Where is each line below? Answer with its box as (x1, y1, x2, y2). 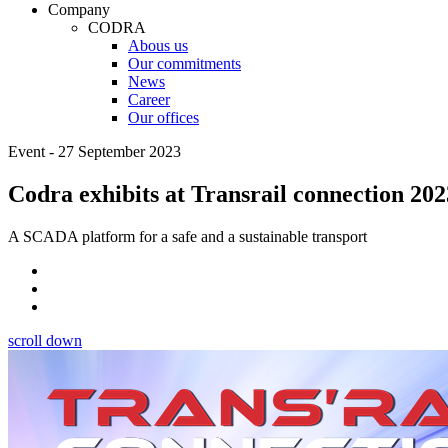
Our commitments (128, 54, 241, 72)
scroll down (8, 331, 82, 349)
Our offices (128, 108, 199, 126)
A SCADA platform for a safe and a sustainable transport (8, 227, 367, 245)
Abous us (128, 36, 188, 54)
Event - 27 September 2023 (8, 142, 181, 160)
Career (128, 90, 170, 108)
